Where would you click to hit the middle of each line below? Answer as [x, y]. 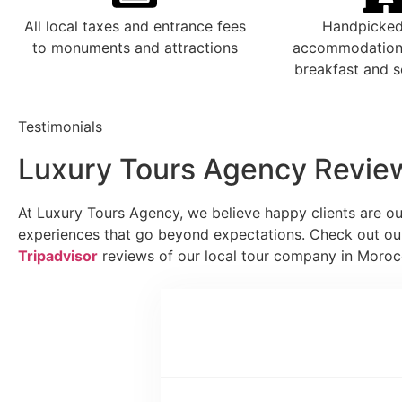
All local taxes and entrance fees [135, 26]
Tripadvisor [58, 256]
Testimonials [60, 127]
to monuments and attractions [135, 48]
